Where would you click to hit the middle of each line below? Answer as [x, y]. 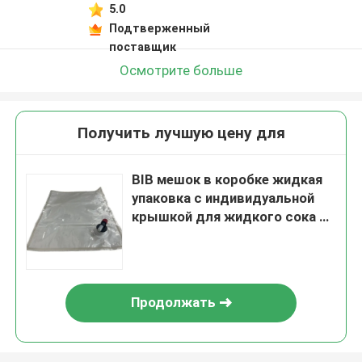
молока [156, 236]
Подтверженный [159, 28]
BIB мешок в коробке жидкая [227, 180]
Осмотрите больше [181, 70]
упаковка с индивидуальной [223, 198]
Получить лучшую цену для [181, 133]
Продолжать [173, 303]
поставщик [142, 46]
